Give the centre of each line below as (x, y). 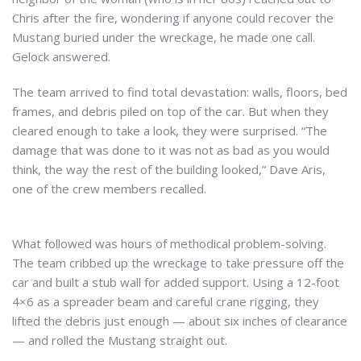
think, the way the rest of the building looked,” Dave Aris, (169, 169)
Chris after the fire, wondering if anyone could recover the (173, 17)
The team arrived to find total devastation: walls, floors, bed (180, 91)
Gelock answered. (61, 56)
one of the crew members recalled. (109, 188)
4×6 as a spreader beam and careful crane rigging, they (166, 301)
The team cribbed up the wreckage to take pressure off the (178, 262)
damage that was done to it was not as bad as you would (171, 149)
